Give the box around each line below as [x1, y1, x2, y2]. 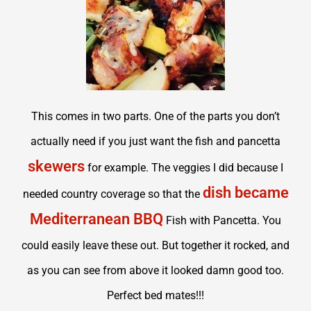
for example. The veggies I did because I [85, 160, 283, 174]
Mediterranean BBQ [30, 210, 163, 228]
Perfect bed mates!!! [107, 288, 204, 302]
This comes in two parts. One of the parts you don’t [31, 109, 280, 123]
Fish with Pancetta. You [163, 213, 281, 227]
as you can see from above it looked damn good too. [27, 263, 284, 277]
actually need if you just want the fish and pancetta [31, 134, 280, 148]
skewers [28, 157, 85, 175]
